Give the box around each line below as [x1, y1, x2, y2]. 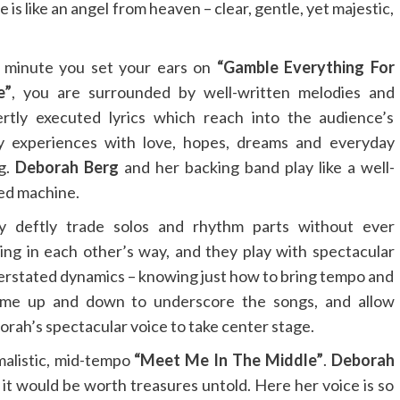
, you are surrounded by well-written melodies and [12, 82, 395, 103]
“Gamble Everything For [216, 57, 395, 78]
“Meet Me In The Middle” [134, 350, 323, 371]
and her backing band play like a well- [118, 157, 395, 178]
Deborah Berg [14, 157, 119, 178]
